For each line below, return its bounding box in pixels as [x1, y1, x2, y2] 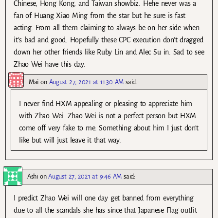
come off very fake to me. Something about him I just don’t [19, 124, 199, 132]
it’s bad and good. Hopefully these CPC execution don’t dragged [14, 36, 204, 44]
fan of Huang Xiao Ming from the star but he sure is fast [14, 12, 186, 20]
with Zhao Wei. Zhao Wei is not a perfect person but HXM [19, 112, 197, 120]
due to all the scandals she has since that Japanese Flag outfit [14, 206, 197, 215]
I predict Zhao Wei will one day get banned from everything [14, 194, 194, 202]
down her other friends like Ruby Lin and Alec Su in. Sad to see [14, 48, 204, 56]
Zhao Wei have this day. [14, 60, 86, 69]
